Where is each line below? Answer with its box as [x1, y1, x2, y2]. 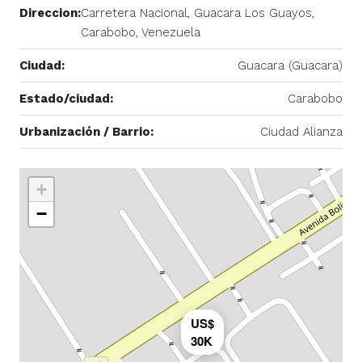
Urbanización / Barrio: [19, 124, 154, 139]
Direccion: [19, 5, 81, 20]
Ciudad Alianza [260, 124, 343, 139]
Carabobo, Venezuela [81, 24, 200, 40]
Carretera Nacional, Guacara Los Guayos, [81, 5, 314, 20]
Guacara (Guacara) [238, 57, 343, 73]
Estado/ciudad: [19, 90, 113, 106]
